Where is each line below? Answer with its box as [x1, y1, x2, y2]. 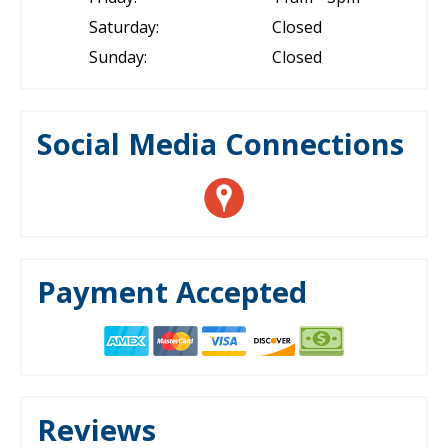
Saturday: [88, 16, 159, 38]
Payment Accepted [37, 272, 307, 311]
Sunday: [88, 46, 147, 68]
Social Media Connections [37, 124, 404, 163]
